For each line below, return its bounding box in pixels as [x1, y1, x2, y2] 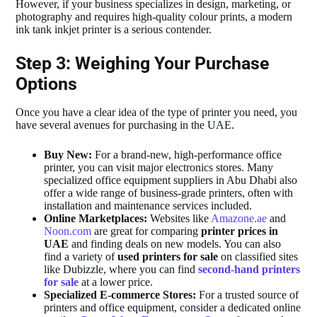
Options [16, 73, 78, 94]
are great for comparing [91, 225, 202, 238]
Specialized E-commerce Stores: [44, 289, 197, 301]
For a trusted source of [196, 289, 299, 301]
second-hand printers [198, 263, 301, 276]
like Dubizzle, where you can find [44, 263, 199, 276]
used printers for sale [117, 250, 219, 263]
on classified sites [218, 250, 299, 263]
